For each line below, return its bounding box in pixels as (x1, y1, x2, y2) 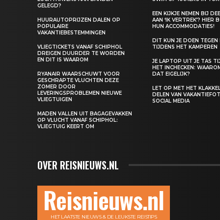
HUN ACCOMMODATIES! (152, 23, 215, 29)
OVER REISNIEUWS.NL (37, 157, 119, 172)
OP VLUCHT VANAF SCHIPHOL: (37, 116, 118, 123)
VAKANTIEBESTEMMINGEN (37, 29, 106, 36)
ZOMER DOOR (37, 83, 76, 90)
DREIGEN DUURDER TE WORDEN (37, 50, 125, 56)
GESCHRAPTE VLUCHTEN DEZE (37, 77, 119, 83)
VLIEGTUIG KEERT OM (37, 123, 94, 130)
